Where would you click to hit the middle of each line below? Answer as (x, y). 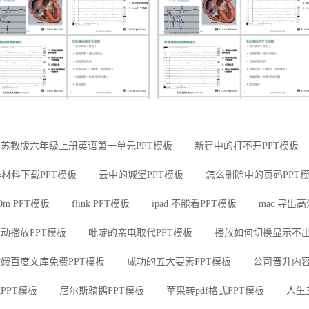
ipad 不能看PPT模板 (194, 204)
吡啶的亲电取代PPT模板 (140, 233)
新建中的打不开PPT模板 (247, 146)
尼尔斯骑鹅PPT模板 (102, 291)
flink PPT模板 (101, 204)
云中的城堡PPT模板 (141, 175)
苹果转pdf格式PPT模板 (215, 291)
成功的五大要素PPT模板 (179, 262)
